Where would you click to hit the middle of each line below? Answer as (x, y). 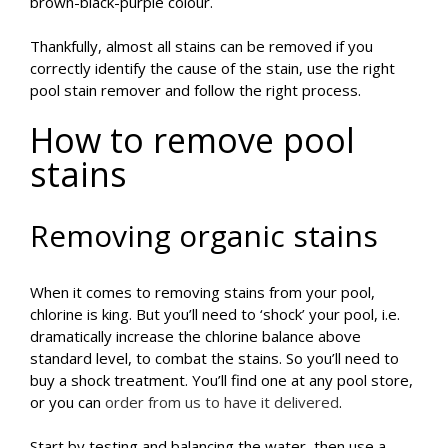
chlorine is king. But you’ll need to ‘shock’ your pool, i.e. (215, 314)
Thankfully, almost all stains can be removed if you (201, 46)
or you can (67, 402)
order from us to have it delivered (222, 402)
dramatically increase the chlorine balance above (195, 336)
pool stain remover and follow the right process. (195, 90)
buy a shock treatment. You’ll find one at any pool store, (221, 380)
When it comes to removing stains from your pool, (202, 292)
